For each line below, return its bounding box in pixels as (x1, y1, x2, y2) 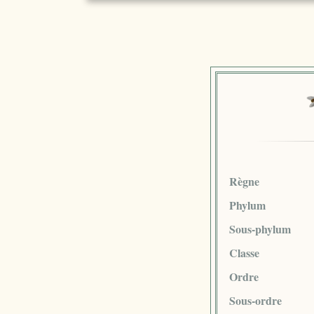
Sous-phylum (228, 220, 291, 237)
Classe (228, 244, 259, 261)
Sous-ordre (228, 292, 282, 308)
